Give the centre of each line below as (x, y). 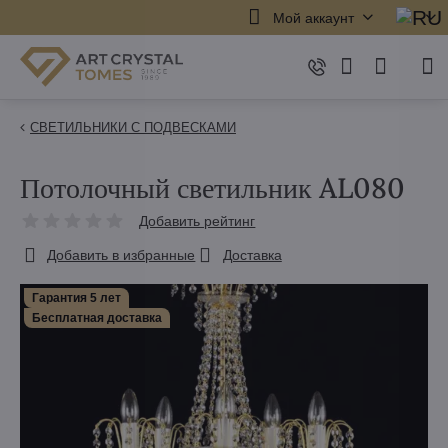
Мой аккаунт (313, 17)
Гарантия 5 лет (76, 298)
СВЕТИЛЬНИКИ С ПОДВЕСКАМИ (133, 127)
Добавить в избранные (121, 255)
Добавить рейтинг (197, 221)
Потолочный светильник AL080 (212, 188)
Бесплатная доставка (97, 318)
